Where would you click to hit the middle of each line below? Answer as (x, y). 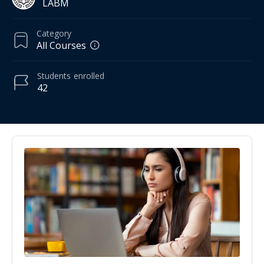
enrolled (89, 76)
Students (54, 76)
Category (54, 33)
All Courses (61, 45)
